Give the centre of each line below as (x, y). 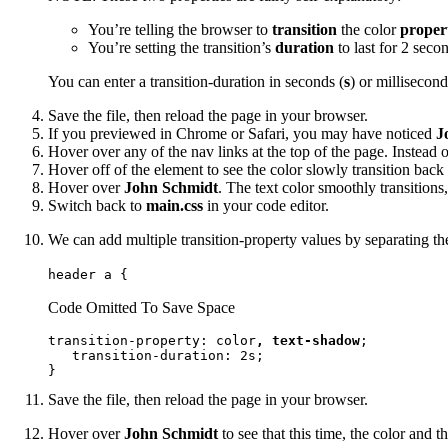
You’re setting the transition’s (181, 48)
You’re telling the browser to (180, 30)
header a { (88, 275)
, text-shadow (308, 341)
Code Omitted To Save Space (141, 308)
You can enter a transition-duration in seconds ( (196, 82)
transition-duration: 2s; (156, 356)
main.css (174, 206)
